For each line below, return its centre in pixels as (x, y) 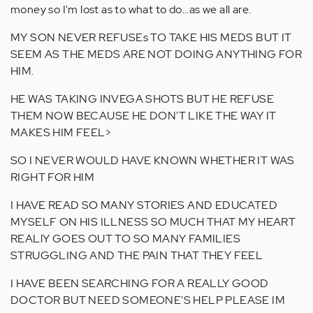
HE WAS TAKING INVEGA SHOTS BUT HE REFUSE (142, 99)
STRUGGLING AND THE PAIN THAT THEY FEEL (137, 255)
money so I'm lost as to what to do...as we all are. (131, 9)
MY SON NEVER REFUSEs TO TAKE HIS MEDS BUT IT (151, 37)
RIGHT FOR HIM (53, 177)
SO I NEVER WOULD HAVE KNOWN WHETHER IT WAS (153, 160)
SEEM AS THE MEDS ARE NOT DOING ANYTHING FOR (156, 54)
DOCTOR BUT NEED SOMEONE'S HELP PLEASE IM (148, 300)
